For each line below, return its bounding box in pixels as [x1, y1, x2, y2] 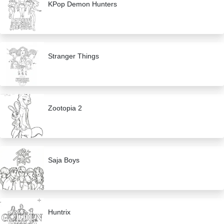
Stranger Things [48, 52, 99, 60]
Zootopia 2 [48, 104, 82, 112]
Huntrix [48, 208, 70, 216]
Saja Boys [48, 156, 79, 164]
